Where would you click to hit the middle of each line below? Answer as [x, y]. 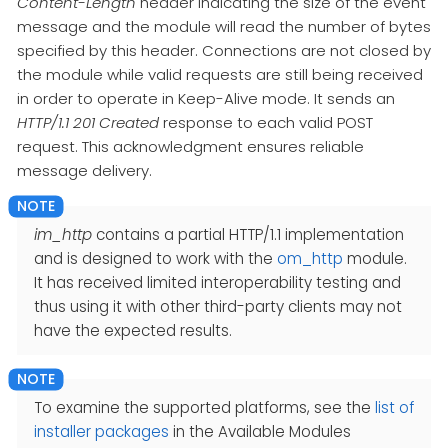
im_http [63, 235]
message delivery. [84, 170]
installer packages [101, 432]
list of [394, 408]
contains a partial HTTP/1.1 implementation [248, 235]
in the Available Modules [260, 432]
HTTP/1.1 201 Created [88, 122]
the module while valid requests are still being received [220, 74]
